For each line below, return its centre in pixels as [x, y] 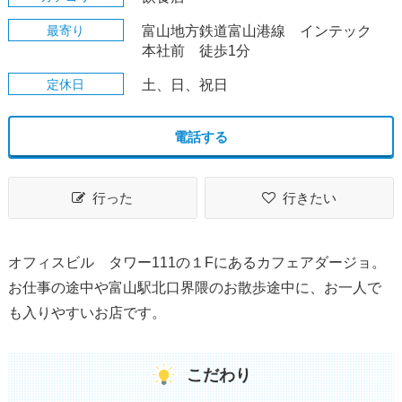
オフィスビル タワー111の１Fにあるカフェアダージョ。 [197, 262]
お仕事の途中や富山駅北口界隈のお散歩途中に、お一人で [194, 288]
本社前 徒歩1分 [196, 51]
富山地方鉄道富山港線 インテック [256, 31]
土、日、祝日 [184, 85]
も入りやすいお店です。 [87, 313]
